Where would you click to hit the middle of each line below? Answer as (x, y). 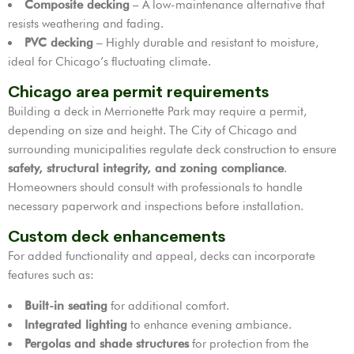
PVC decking (59, 42)
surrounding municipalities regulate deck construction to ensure (172, 149)
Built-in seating (66, 305)
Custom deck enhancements (117, 236)
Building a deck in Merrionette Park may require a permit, (157, 111)
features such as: (51, 275)
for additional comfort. (168, 305)
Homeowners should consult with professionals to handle (155, 187)
